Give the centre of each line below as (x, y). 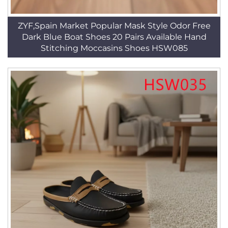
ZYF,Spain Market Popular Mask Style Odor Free (114, 26)
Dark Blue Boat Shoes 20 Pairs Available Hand (114, 37)
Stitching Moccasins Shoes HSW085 (114, 48)
